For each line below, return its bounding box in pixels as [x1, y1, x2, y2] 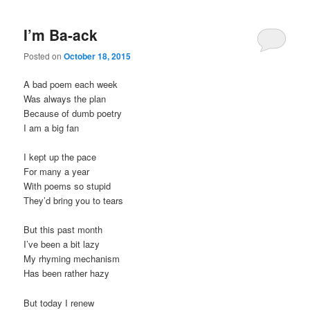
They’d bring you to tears [24, 194, 124, 208]
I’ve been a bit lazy [24, 237, 100, 251]
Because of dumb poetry [24, 107, 122, 120]
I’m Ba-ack [24, 24, 98, 45]
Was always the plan [24, 92, 107, 106]
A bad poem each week [24, 77, 118, 91]
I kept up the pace [24, 150, 97, 164]
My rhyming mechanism [24, 252, 120, 266]
